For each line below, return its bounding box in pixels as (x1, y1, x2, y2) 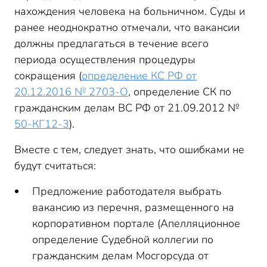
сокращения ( (14, 69, 82, 83)
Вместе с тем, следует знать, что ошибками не (14, 142, 244, 157)
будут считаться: (14, 159, 96, 173)
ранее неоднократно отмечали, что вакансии (14, 20, 240, 35)
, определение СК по (128, 85, 231, 99)
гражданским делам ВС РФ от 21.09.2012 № (14, 101, 239, 115)
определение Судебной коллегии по (32, 232, 213, 247)
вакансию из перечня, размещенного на (32, 200, 234, 215)
